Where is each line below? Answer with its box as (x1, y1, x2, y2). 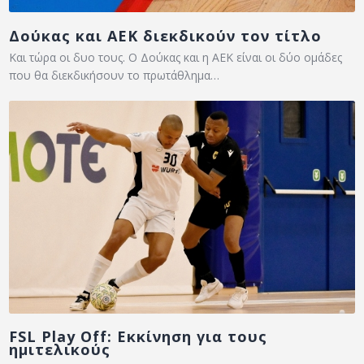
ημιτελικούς (9, 340, 111, 360)
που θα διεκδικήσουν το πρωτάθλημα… (9, 67, 220, 83)
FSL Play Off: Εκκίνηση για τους (9, 327, 268, 347)
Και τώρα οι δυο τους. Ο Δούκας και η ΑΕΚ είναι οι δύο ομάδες (9, 49, 343, 65)
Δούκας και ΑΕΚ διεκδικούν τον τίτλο (9, 25, 323, 45)
